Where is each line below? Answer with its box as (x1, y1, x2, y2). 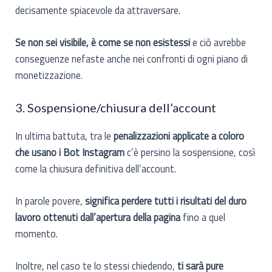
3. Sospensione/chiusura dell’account (15, 100, 217, 115)
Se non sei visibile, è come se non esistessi (15, 35, 191, 50)
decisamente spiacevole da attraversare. (15, 2, 181, 18)
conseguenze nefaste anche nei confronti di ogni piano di (15, 51, 248, 67)
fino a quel (180, 209, 226, 225)
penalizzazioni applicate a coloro (114, 127, 245, 143)
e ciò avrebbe (190, 35, 246, 50)
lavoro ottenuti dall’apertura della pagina (15, 209, 181, 225)
